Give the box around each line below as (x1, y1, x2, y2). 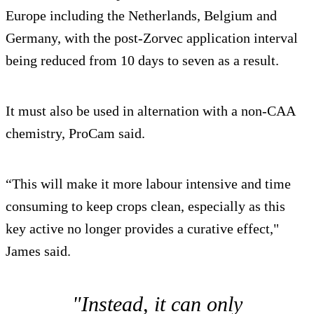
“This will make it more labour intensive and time (6, 176, 291, 192)
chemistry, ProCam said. (6, 125, 145, 142)
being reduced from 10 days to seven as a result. (6, 53, 279, 69)
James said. (6, 243, 71, 259)
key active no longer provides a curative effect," (6, 221, 279, 237)
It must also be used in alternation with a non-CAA (6, 103, 295, 119)
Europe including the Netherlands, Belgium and (6, 8, 277, 24)
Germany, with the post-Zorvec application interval (6, 30, 298, 46)
